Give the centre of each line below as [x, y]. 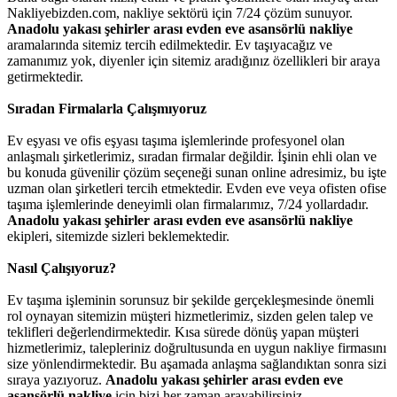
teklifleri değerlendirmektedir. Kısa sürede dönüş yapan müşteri [183, 332]
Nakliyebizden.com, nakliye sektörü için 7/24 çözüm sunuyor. [180, 13]
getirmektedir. [45, 77]
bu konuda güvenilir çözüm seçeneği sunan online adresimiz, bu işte [197, 172]
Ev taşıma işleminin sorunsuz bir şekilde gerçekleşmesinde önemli [191, 300]
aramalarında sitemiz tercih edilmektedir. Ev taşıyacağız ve [170, 45]
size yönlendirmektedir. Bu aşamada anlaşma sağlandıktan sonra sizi [197, 364]
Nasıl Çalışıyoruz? [62, 268]
